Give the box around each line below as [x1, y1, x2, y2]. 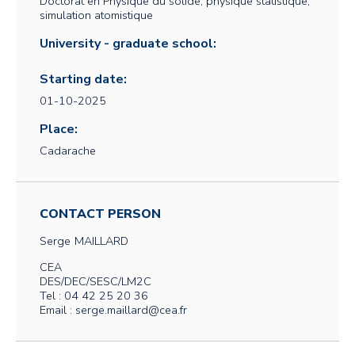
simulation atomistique [40, 7, 153, 23]
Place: [40, 120, 78, 138]
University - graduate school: [40, 35, 216, 52]
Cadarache [40, 143, 96, 158]
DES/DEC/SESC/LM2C [40, 273, 151, 289]
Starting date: [40, 71, 127, 88]
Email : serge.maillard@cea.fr [40, 302, 187, 318]
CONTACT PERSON [40, 205, 161, 223]
